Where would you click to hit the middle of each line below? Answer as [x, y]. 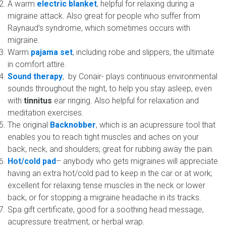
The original [29, 125]
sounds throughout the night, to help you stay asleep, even [110, 89]
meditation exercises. [46, 113]
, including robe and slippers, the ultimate [144, 52]
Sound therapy [35, 77]
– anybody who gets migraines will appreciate [137, 161]
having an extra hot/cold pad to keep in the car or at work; [110, 174]
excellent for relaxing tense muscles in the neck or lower [106, 186]
